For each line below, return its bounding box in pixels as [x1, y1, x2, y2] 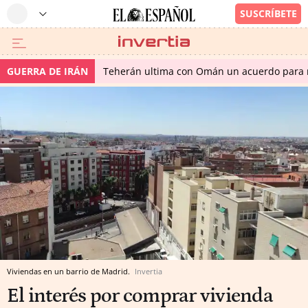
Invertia [135, 266, 162, 276]
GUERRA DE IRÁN [7, 65, 88, 78]
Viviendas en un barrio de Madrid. [7, 266, 132, 276]
